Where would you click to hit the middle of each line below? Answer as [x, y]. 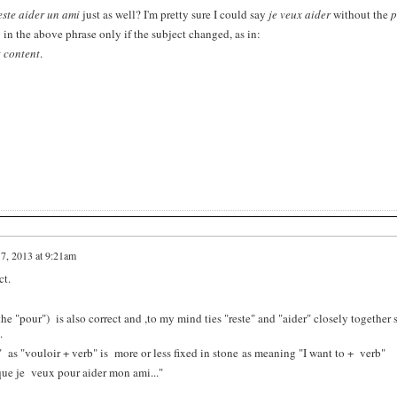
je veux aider [299, 14]
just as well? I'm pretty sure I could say [174, 14]
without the [360, 14]
